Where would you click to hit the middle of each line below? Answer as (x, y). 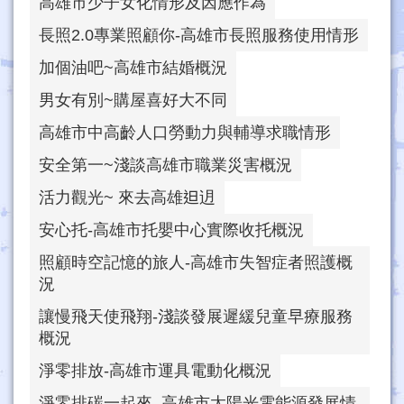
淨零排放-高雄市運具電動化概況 (155, 371)
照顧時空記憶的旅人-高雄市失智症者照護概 (196, 263)
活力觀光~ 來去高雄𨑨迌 (127, 198)
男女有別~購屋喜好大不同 (133, 101)
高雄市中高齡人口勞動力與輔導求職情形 (185, 133)
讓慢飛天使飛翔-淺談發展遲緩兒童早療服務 (196, 317)
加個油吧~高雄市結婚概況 (133, 68)
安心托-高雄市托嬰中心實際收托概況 (171, 230)
